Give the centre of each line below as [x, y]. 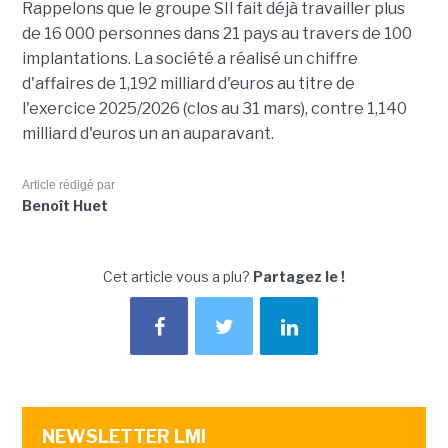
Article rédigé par [68, 185]
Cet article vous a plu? [178, 277]
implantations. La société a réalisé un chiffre [189, 59]
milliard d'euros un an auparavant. [147, 134]
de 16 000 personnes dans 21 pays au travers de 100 [216, 34]
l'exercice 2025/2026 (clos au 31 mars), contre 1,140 [214, 109]
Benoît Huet [64, 206]
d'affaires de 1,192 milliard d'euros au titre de [188, 84]
